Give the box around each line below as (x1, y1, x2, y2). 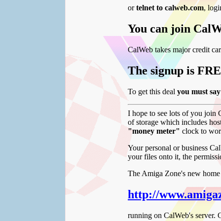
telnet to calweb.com (136, 3, 204, 12)
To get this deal (128, 87, 177, 96)
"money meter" (128, 126, 182, 135)
